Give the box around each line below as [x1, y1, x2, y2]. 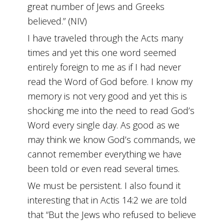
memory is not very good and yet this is [27, 90, 187, 102]
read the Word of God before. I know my [27, 75, 193, 88]
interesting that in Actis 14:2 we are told [27, 194, 187, 206]
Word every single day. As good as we [27, 119, 180, 131]
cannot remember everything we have [27, 148, 182, 160]
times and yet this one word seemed [27, 46, 177, 59]
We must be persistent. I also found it [27, 179, 181, 192]
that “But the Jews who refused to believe [27, 208, 196, 221]
